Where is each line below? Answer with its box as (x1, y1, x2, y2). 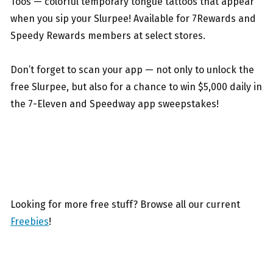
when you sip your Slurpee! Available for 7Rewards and (10, 13, 256, 25)
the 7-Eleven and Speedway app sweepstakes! (10, 98, 219, 110)
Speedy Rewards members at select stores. (10, 30, 205, 42)
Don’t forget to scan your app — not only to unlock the (10, 64, 254, 76)
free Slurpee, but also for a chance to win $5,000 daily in (10, 81, 262, 93)
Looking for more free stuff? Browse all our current (10, 199, 240, 211)
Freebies (10, 216, 49, 228)
